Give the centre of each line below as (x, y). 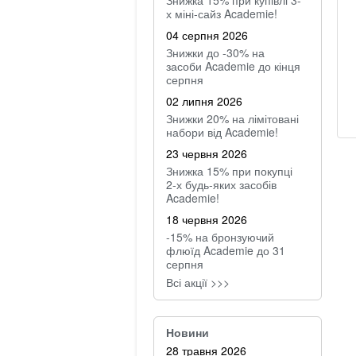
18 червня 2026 (207, 219)
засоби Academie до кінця (233, 66)
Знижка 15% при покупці (229, 171)
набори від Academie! (222, 132)
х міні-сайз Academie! (222, 14)
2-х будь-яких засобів (221, 184)
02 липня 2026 (204, 101)
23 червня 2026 (207, 153)
